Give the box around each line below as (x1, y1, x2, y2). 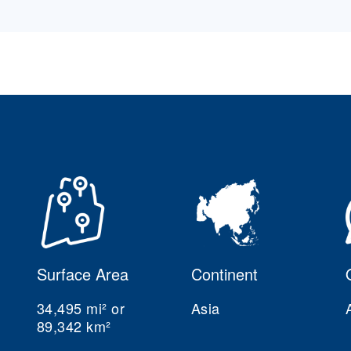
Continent (190, 262, 258, 286)
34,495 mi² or (36, 298, 125, 319)
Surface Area (36, 262, 128, 286)
